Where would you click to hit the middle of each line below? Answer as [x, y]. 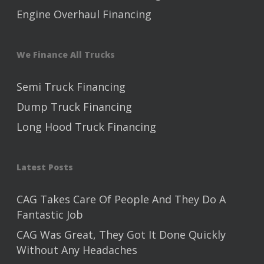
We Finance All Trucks [66, 55]
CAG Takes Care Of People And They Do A [121, 199]
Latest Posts [45, 167]
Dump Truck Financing [74, 107]
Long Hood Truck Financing [86, 127]
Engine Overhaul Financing [84, 14]
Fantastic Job [50, 215]
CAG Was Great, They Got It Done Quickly [121, 235]
